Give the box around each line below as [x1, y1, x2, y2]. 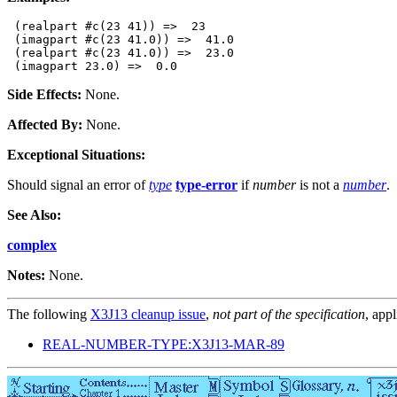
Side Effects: [7, 87, 82, 103]
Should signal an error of [7, 177, 149, 193]
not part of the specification [213, 307, 365, 323]
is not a [296, 177, 343, 193]
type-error [175, 177, 237, 193]
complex [7, 237, 57, 253]
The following [7, 307, 90, 323]
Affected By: [7, 117, 82, 133]
